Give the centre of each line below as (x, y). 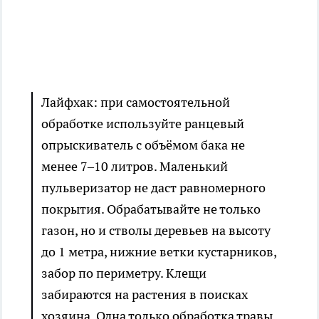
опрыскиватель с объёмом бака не (143, 145)
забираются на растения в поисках (145, 295)
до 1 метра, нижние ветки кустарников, (159, 252)
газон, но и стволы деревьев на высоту (156, 231)
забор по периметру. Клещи (124, 273)
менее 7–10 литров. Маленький (135, 167)
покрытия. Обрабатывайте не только (151, 209)
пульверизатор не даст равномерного (153, 188)
